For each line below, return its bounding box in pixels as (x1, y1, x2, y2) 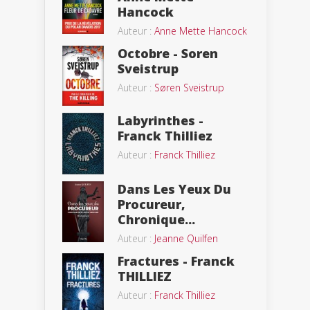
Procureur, (118, 195, 185, 212)
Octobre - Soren (118, 44, 218, 62)
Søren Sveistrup (154, 80, 224, 94)
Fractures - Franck (118, 252, 235, 269)
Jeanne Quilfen (154, 231, 218, 245)
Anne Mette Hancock (154, 24, 247, 37)
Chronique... (118, 210, 195, 228)
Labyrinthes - (118, 111, 203, 129)
